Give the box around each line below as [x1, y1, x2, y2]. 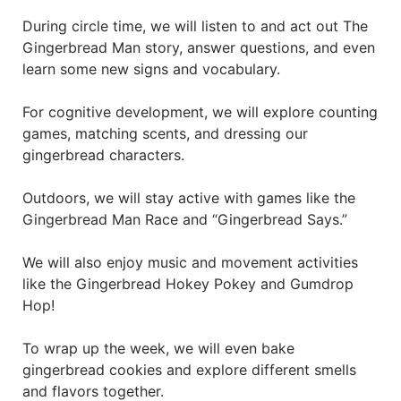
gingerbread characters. [22, 146, 184, 165]
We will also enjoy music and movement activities [22, 253, 358, 272]
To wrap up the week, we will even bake [22, 339, 294, 358]
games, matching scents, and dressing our [22, 124, 308, 143]
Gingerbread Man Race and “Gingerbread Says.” [22, 210, 347, 229]
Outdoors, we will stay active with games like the [22, 189, 355, 208]
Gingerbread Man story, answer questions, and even [22, 38, 375, 57]
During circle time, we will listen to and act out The [22, 17, 368, 36]
